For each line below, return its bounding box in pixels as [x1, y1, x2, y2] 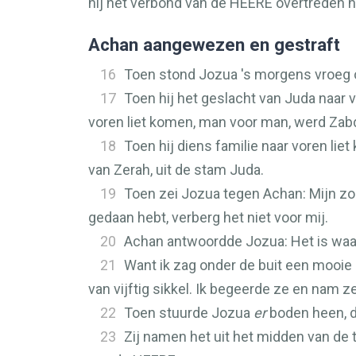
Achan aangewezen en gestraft [88, 34, 340, 55]
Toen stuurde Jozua [124, 304, 253, 321]
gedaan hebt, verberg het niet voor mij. [88, 209, 328, 226]
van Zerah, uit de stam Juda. [88, 161, 264, 178]
